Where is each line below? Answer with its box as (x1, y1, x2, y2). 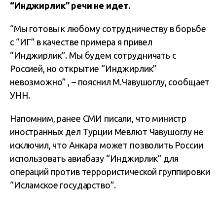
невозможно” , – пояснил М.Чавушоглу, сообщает (10, 77, 210, 87)
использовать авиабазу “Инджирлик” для (10, 153, 179, 163)
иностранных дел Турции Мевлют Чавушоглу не (10, 127, 204, 137)
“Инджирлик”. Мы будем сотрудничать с (10, 50, 176, 60)
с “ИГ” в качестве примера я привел (10, 37, 152, 47)
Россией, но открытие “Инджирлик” (10, 64, 157, 74)
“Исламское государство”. (10, 180, 116, 190)
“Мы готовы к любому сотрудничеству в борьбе (10, 24, 206, 34)
